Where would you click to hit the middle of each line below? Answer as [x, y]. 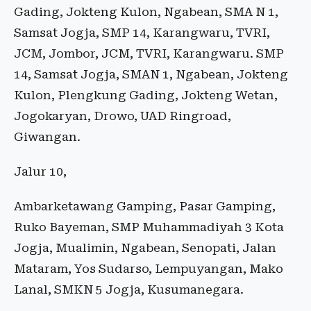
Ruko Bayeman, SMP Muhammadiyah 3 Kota [149, 227]
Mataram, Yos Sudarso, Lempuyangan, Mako [149, 269]
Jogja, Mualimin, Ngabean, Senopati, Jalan [145, 248]
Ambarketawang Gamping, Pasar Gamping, [145, 207]
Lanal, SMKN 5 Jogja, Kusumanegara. [129, 290]
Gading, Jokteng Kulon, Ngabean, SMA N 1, [146, 12]
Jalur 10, [40, 172]
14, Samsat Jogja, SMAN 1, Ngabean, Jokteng [151, 75]
